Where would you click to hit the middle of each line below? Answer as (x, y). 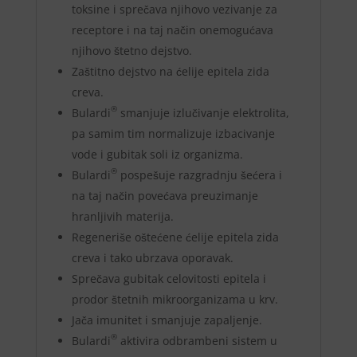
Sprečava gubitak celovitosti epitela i (169, 279)
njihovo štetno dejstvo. (131, 51)
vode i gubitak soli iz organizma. (157, 155)
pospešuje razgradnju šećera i (199, 175)
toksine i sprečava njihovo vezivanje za (174, 10)
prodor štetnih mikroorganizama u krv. (175, 300)
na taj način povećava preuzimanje (165, 196)
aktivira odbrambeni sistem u (197, 341)
